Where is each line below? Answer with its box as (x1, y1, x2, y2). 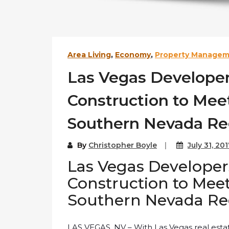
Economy (115, 50, 151, 60)
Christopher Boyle (88, 141, 157, 150)
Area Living (67, 50, 111, 60)
